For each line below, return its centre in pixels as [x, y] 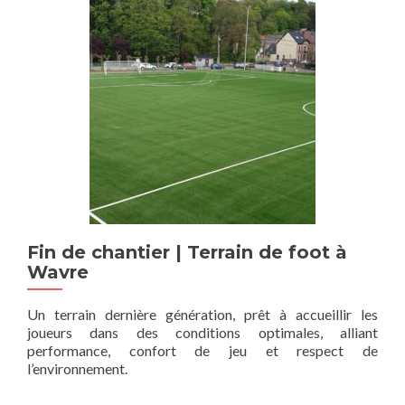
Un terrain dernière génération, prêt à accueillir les [202, 314]
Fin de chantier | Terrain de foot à [187, 252]
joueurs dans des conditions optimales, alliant [202, 332]
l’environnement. [77, 368]
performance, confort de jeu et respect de [202, 350]
